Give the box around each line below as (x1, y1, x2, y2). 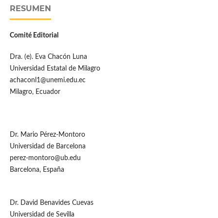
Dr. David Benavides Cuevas (9, 200, 93, 207)
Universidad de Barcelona (9, 143, 86, 150)
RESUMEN (9, 4, 51, 14)
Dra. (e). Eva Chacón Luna (9, 54, 87, 61)
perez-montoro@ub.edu (9, 155, 81, 162)
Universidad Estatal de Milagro (9, 65, 100, 73)
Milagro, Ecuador (9, 89, 60, 96)
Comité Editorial (9, 32, 58, 39)
